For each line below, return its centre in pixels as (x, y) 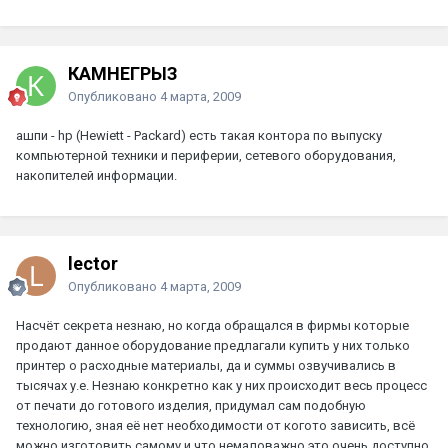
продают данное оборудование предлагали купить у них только (213, 346)
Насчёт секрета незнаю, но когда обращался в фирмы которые (212, 326)
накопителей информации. (96, 176)
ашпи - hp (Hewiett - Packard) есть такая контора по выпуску (199, 136)
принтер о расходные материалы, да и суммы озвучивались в (206, 366)
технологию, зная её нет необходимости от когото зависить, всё (215, 426)
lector (93, 264)
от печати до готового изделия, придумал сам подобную (191, 406)
